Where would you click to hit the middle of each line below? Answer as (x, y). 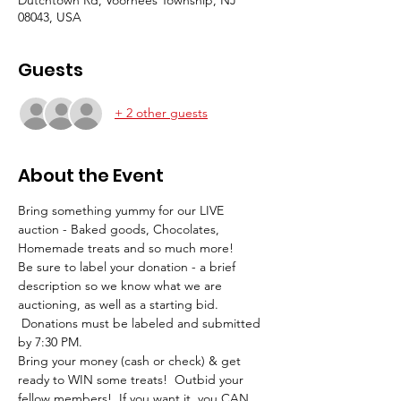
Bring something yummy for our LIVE (123, 210)
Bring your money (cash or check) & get (131, 360)
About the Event (91, 175)
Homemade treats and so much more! (126, 247)
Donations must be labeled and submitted (141, 323)
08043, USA (50, 17)
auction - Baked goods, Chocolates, (120, 229)
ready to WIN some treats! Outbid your (132, 379)
